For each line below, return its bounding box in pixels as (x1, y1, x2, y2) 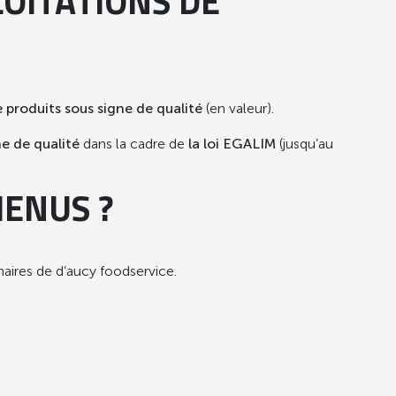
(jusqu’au (276, 134, 333, 152)
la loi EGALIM (185, 134, 276, 152)
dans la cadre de (83, 134, 185, 152)
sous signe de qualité (65, 99, 202, 117)
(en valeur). (202, 99, 274, 117)
